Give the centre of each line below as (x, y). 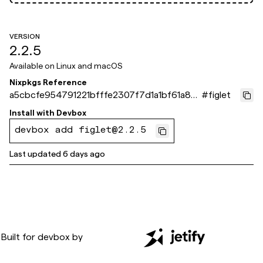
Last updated (35, 154)
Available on (33, 66)
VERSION (25, 36)
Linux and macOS (89, 66)
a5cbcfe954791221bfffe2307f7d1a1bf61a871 (104, 95)
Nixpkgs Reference (48, 82)
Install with (32, 113)
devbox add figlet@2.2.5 (80, 131)
